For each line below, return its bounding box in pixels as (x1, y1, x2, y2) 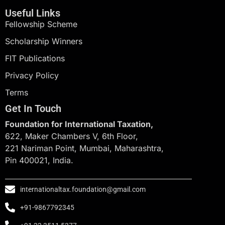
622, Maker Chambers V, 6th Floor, (5, 131, 138, 142)
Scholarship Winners (5, 36, 82, 47)
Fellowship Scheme (5, 19, 77, 30)
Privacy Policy (5, 70, 59, 81)
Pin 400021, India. (5, 155, 73, 166)
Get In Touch (5, 102, 61, 115)
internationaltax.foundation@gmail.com (20, 185, 146, 193)
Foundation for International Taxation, (5, 119, 153, 130)
